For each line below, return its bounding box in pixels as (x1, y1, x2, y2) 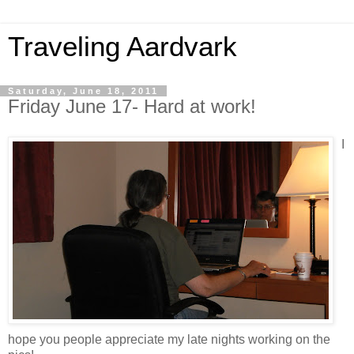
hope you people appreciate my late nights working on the (8, 332, 330, 346)
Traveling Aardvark (8, 32, 237, 62)
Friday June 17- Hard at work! (8, 96, 256, 117)
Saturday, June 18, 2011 (8, 86, 159, 96)
